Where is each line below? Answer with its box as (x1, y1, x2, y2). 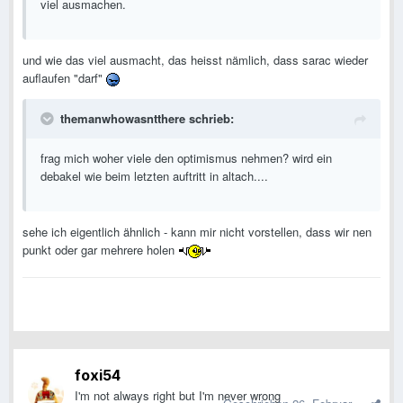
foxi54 (75, 366, 121, 385)
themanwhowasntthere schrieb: (60, 110, 234, 128)
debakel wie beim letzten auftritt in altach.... (40, 167, 268, 185)
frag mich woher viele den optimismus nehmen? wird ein (40, 149, 332, 167)
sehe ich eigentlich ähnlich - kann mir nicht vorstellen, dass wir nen (22, 223, 372, 241)
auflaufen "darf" (22, 69, 106, 87)
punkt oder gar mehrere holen (22, 241, 178, 259)
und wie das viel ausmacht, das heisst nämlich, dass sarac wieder (22, 51, 368, 69)
